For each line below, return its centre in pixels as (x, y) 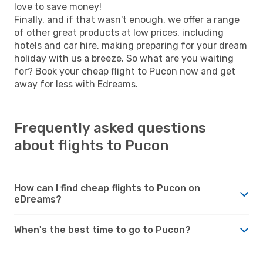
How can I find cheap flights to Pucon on (107, 188)
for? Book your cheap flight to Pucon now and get (125, 71)
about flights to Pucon (91, 145)
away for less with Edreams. (76, 84)
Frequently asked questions (110, 128)
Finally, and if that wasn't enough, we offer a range (127, 19)
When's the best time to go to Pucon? (102, 230)
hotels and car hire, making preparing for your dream (131, 45)
